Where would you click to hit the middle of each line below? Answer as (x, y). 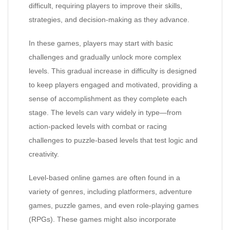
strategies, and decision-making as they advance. (109, 20)
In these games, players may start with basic (101, 43)
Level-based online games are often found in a (104, 178)
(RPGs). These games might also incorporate (102, 219)
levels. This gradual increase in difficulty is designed (113, 71)
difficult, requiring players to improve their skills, (106, 6)
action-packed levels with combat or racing (98, 126)
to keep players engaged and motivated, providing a (113, 85)
